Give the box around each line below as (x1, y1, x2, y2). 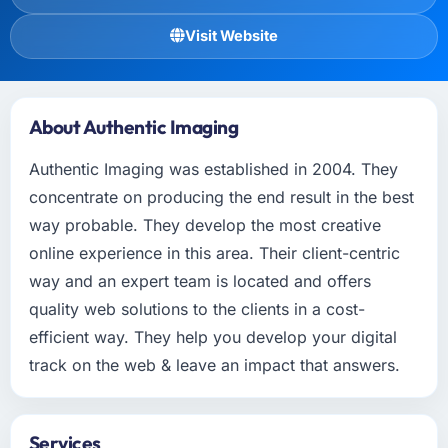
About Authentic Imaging (28, 114, 239, 139)
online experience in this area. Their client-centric (28, 242, 400, 263)
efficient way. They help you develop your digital (28, 326, 397, 347)
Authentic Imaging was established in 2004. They (28, 158, 398, 179)
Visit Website (185, 26, 278, 45)
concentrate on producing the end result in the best (28, 186, 414, 207)
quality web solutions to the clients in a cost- (28, 298, 365, 319)
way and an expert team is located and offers (28, 270, 371, 291)
